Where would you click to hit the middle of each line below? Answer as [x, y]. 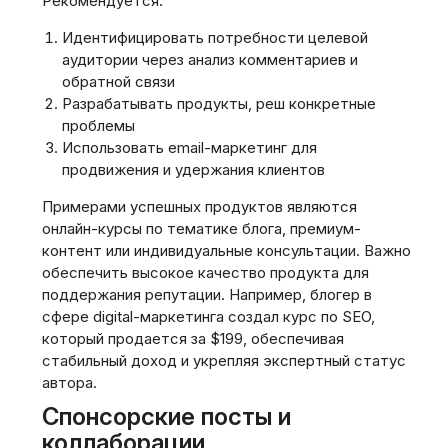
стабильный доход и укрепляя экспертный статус [224, 360]
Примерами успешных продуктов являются [199, 206]
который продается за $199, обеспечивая [193, 338]
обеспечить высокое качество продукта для [205, 272]
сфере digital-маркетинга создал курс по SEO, [208, 316]
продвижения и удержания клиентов [193, 169]
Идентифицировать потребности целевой [215, 37]
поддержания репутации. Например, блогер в [207, 294]
